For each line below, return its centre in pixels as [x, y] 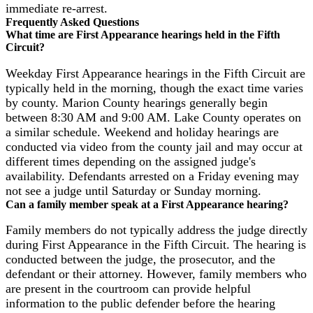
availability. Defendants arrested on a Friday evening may [152, 176]
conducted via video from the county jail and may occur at [154, 146]
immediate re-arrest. [57, 9]
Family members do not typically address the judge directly [156, 230]
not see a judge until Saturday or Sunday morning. [133, 190]
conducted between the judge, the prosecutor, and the [140, 260]
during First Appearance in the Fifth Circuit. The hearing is [156, 245]
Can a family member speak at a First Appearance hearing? [147, 204]
